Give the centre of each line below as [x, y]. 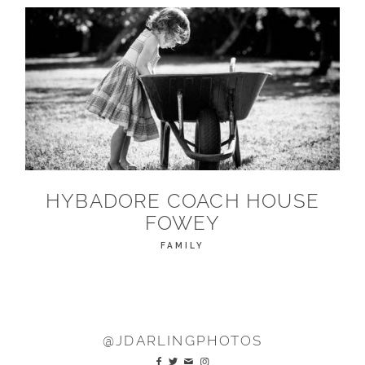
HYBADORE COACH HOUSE [182, 201]
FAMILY [182, 246]
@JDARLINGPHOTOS [182, 341]
